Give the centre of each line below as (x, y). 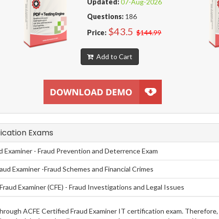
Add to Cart (113, 57)
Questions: (106, 17)
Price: (97, 33)
